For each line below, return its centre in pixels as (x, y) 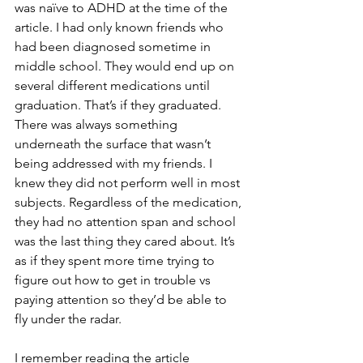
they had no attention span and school (127, 222)
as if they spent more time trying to (116, 261)
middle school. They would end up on (126, 66)
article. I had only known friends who (121, 27)
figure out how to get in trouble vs (114, 280)
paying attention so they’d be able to (122, 299)
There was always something (98, 124)
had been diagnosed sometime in (114, 47)
